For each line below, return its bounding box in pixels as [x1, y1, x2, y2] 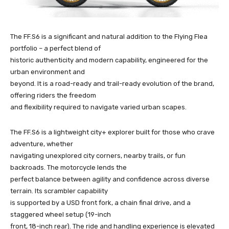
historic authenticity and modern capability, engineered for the [10, 56, 208, 64]
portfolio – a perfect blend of [10, 44, 101, 52]
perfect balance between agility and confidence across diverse [10, 175, 210, 183]
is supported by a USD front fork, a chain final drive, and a [10, 198, 191, 207]
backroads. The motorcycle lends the [10, 163, 127, 171]
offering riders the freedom [10, 91, 96, 99]
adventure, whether [10, 140, 73, 148]
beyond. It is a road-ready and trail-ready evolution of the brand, [10, 79, 214, 87]
